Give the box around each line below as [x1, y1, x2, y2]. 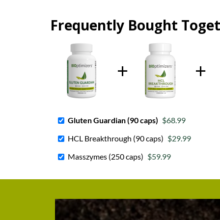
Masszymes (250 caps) [68, 152, 143, 161]
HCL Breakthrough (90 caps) [68, 134, 164, 143]
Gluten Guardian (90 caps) [68, 115, 158, 125]
